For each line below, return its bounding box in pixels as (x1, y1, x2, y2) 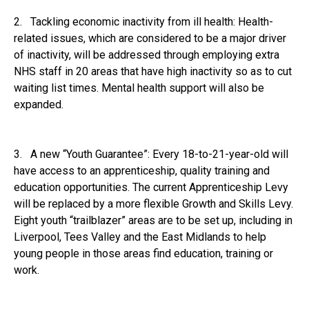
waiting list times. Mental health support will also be (14, 81, 264, 94)
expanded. (14, 97, 63, 111)
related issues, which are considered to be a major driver (14, 31, 286, 45)
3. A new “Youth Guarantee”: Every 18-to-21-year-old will (14, 147, 288, 161)
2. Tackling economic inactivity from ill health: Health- (14, 14, 273, 28)
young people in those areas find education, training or (14, 246, 273, 260)
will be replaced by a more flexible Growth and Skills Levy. (14, 197, 293, 210)
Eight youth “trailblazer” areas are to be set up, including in (14, 213, 292, 227)
